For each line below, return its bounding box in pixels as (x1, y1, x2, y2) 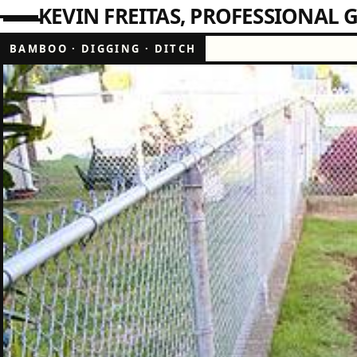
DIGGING (81, 41, 141, 56)
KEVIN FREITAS (38, 2, 180, 30)
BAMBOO (10, 41, 69, 56)
